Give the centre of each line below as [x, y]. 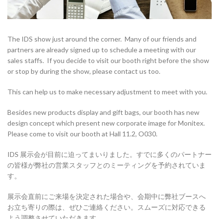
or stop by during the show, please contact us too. [84, 71]
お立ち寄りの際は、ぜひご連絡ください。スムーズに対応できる [107, 207]
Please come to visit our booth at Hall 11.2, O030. [82, 134]
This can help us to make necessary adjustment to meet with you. [108, 92]
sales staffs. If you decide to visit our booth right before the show [108, 61]
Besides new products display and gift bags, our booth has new [103, 112]
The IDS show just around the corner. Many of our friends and [102, 39]
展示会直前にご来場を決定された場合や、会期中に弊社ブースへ [107, 197]
